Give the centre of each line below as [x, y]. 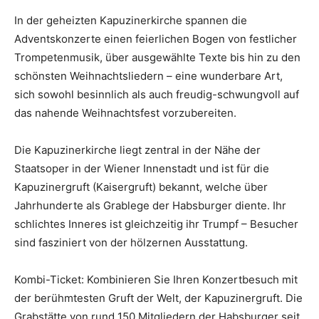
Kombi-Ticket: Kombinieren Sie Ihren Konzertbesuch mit [156, 279]
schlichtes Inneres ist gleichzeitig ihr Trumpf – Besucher [156, 224]
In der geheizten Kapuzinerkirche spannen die [131, 20]
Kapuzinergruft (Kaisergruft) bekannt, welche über [141, 187]
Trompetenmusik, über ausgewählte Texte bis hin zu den [157, 57]
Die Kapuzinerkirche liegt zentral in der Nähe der [137, 150]
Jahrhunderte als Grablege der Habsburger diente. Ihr [150, 205]
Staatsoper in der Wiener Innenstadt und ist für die [142, 168]
